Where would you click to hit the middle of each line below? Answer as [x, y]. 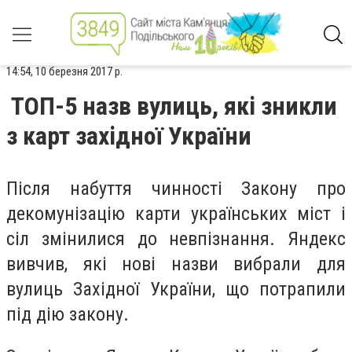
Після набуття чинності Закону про [176, 189]
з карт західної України [129, 136]
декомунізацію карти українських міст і [176, 214]
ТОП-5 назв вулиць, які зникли [174, 106]
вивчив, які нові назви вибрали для [176, 264]
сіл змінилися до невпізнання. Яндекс [176, 239]
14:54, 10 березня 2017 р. [64, 71]
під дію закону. [68, 314]
